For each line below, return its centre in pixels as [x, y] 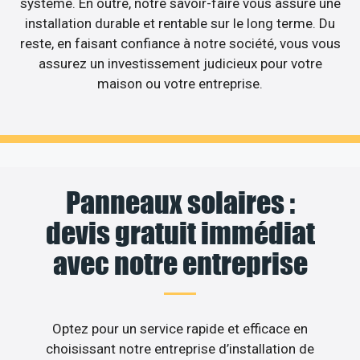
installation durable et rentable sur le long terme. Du [180, 24]
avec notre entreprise [180, 263]
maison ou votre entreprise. [180, 84]
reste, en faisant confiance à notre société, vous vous [180, 44]
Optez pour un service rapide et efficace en [180, 328]
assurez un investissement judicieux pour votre [180, 64]
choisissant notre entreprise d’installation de [180, 348]
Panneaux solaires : [180, 202]
